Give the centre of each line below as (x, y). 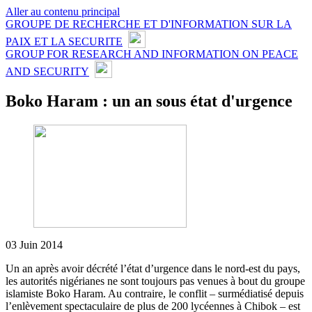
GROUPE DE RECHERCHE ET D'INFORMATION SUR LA (149, 24)
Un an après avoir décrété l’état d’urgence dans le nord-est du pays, (153, 268)
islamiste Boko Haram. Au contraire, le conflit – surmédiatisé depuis (155, 293)
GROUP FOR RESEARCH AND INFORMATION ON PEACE (152, 54)
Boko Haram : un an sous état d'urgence (149, 101)
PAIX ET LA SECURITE (64, 41)
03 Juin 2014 (34, 244)
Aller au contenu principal (63, 11)
